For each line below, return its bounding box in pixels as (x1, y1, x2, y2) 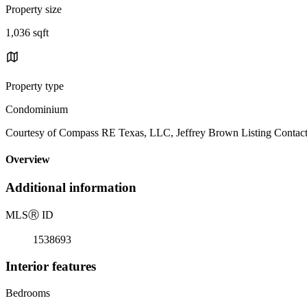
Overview (5, 153, 50, 166)
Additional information (5, 180, 136, 195)
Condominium (5, 103, 68, 115)
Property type (5, 79, 64, 92)
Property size (5, 3, 62, 15)
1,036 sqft (5, 26, 49, 38)
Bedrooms (5, 286, 50, 299)
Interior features (5, 258, 96, 273)
